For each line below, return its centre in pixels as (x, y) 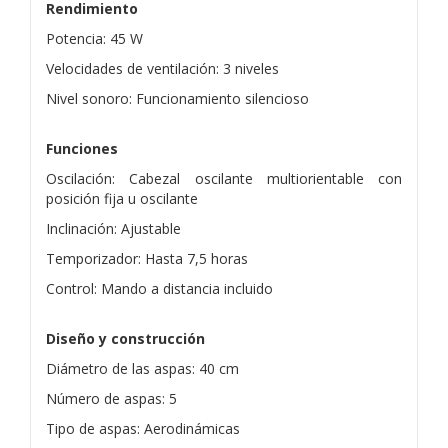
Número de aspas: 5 (111, 398)
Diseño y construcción (125, 338)
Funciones (82, 148)
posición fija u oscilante (122, 198)
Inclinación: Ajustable (113, 228)
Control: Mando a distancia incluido (159, 288)
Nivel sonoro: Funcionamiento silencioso (177, 98)
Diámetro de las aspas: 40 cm (142, 368)
